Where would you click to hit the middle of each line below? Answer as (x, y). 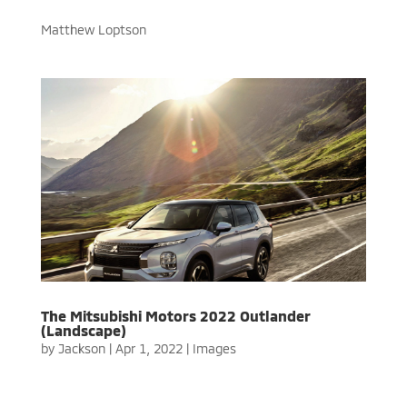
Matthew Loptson (93, 29)
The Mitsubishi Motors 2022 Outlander (175, 315)
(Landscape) (83, 330)
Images (214, 348)
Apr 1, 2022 (149, 348)
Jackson (81, 348)
